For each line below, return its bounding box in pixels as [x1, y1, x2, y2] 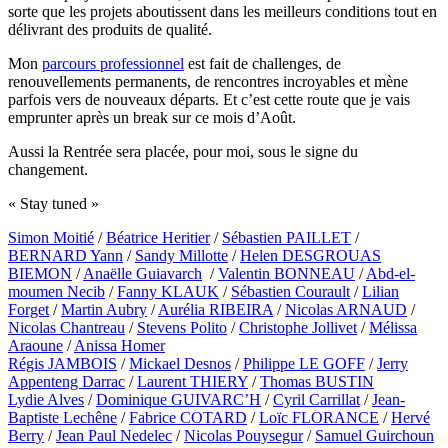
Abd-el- [366, 265, 415, 283]
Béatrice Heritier [106, 229, 210, 247]
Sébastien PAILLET [222, 229, 351, 247]
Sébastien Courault [231, 283, 350, 301]
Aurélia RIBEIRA [158, 301, 273, 319]
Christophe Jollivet [239, 319, 357, 337]
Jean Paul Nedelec [56, 427, 172, 445]
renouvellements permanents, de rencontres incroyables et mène [8, 73, 408, 91]
